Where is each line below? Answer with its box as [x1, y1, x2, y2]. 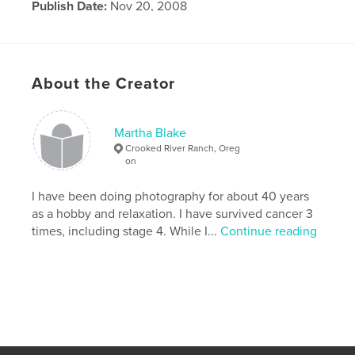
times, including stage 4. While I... [32, 223, 221, 239]
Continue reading [220, 223, 318, 239]
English [88, 21, 132, 38]
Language [32, 21, 89, 38]
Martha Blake [114, 124, 187, 141]
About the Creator [32, 74, 176, 94]
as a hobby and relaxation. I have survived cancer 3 [32, 205, 314, 222]
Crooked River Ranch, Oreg [125, 142, 241, 154]
